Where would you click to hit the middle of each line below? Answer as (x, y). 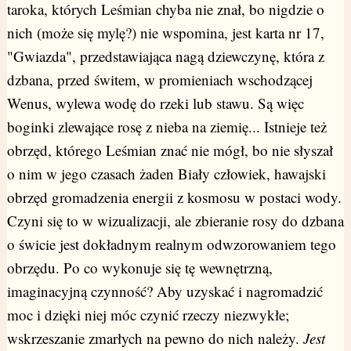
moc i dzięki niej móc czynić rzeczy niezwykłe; (148, 315)
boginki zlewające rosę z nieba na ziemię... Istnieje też (166, 127)
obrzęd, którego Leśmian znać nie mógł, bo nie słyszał (170, 150)
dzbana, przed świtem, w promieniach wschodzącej (159, 80)
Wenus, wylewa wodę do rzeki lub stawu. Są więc (155, 103)
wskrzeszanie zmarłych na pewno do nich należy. (155, 338)
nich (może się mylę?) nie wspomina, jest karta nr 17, (165, 33)
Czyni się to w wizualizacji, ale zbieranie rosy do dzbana (175, 221)
